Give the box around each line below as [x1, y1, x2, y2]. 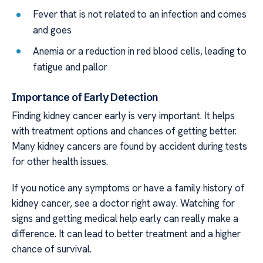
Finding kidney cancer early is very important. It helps [12, 109, 235, 123]
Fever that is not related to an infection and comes [33, 8, 247, 21]
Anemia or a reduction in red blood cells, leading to [33, 44, 247, 58]
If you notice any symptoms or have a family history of [12, 181, 245, 194]
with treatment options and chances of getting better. [12, 124, 237, 138]
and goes [33, 23, 72, 37]
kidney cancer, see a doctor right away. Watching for [12, 196, 235, 210]
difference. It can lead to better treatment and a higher [12, 227, 241, 240]
